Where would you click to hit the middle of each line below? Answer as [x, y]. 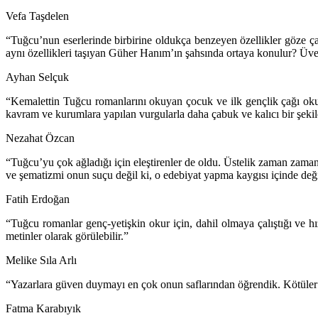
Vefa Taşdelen [37, 16]
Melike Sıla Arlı [41, 261]
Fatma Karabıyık [43, 309]
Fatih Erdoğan [38, 199]
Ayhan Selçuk [37, 77]
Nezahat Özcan [40, 138]
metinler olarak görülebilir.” [67, 236]
